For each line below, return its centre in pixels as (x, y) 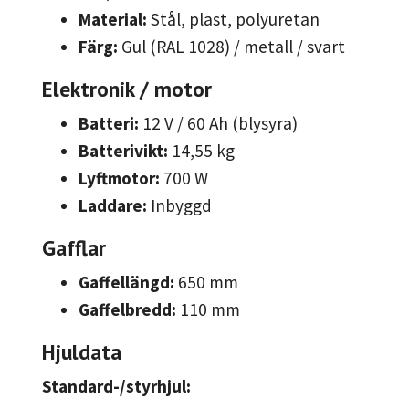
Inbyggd (179, 206)
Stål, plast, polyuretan (233, 20)
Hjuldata (82, 352)
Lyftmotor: (119, 178)
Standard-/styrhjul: (116, 387)
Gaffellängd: (126, 283)
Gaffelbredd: (127, 310)
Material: (113, 20)
